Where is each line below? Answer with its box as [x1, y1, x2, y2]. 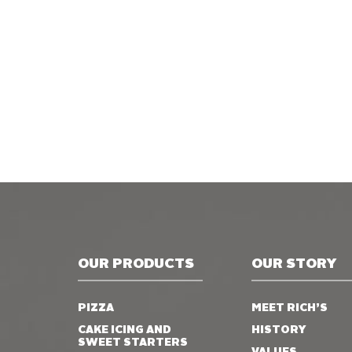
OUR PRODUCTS [78, 256, 194, 271]
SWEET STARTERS [78, 336, 188, 348]
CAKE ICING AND [78, 324, 171, 335]
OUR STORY [251, 256, 336, 271]
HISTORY [251, 324, 306, 335]
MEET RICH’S [251, 302, 328, 313]
